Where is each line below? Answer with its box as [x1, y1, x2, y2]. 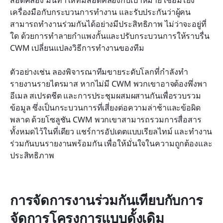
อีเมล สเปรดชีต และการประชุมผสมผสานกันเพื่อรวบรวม [10, 90, 201, 101]
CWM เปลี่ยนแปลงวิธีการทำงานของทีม [10, 42, 144, 53]
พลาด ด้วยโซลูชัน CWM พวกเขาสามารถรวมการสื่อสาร [10, 113, 202, 125]
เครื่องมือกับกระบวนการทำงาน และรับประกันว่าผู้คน [10, 6, 191, 17]
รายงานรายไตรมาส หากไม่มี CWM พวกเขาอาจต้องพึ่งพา [10, 78, 207, 89]
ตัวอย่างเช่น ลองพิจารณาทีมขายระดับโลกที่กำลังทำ [10, 66, 188, 77]
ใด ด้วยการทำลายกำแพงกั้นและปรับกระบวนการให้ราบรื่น [10, 30, 210, 41]
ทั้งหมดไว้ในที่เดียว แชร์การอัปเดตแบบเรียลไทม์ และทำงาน [10, 125, 213, 137]
